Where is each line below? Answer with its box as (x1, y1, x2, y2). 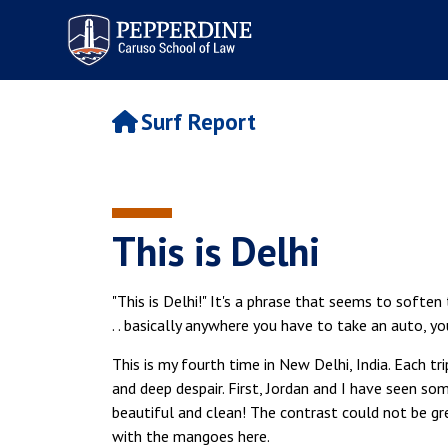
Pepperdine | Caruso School (55, 7, 259, 30)
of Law (55, 25, 108, 48)
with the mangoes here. (112, 426, 270, 446)
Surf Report (140, 107, 256, 137)
